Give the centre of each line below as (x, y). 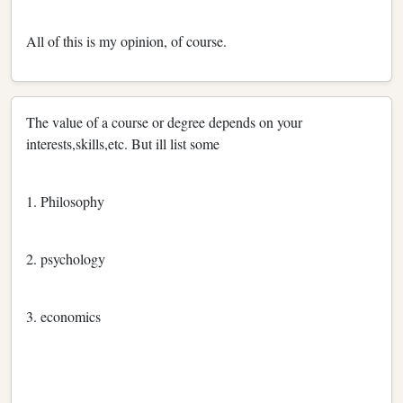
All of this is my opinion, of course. (126, 40)
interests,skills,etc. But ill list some (123, 143)
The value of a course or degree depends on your (164, 121)
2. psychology (66, 258)
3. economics (63, 316)
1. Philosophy (65, 201)
